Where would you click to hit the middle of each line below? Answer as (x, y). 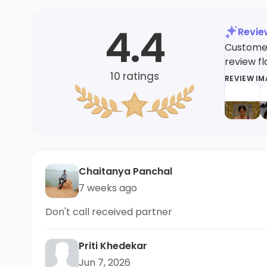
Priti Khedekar (113, 246)
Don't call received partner (109, 212)
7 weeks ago (108, 188)
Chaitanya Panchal (125, 171)
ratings (140, 76)
